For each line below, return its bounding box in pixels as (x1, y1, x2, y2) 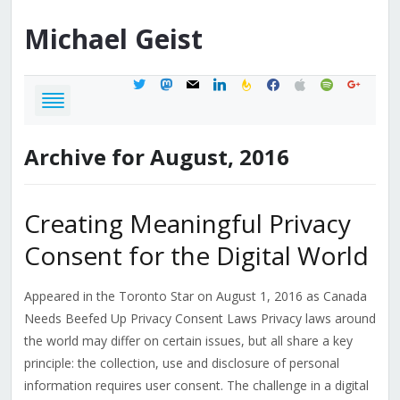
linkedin (211, 73, 254, 91)
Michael (23, 21, 128, 58)
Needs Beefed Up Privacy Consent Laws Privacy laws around (23, 310, 376, 328)
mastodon (157, 73, 218, 91)
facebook (264, 73, 320, 91)
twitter (130, 73, 169, 91)
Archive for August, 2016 (23, 142, 289, 172)
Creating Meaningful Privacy (23, 206, 351, 241)
